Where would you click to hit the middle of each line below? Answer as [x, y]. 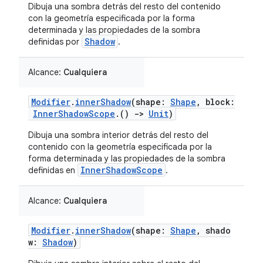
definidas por [55, 42]
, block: [215, 102]
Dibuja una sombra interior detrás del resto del [118, 135]
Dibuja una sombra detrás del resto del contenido [124, 6]
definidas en [53, 170]
